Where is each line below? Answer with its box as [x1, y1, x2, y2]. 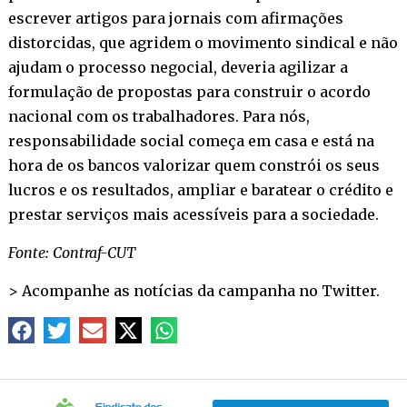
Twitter [321, 281, 376, 300]
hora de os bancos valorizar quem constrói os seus [7, 155, 380, 174]
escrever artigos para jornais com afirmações [7, 8, 343, 27]
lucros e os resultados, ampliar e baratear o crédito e [7, 180, 393, 199]
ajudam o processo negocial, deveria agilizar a [7, 57, 348, 76]
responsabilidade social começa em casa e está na [7, 131, 374, 150]
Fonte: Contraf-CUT [7, 243, 135, 262]
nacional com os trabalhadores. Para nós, [7, 106, 310, 125]
